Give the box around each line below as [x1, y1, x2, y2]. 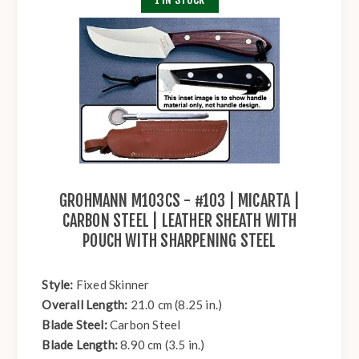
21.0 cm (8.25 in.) [130, 297, 223, 313]
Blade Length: [42, 337, 121, 353]
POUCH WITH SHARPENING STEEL [83, 231, 276, 252]
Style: [42, 277, 76, 292]
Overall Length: [42, 297, 131, 313]
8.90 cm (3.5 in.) [120, 337, 205, 353]
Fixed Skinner [75, 277, 150, 292]
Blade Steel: [42, 317, 111, 333]
